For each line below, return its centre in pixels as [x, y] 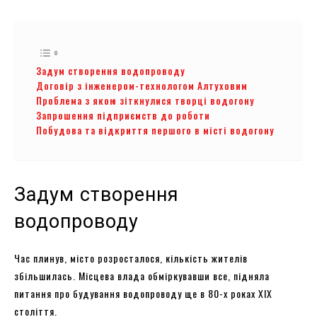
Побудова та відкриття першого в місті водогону [155, 130]
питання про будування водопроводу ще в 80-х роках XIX [143, 293]
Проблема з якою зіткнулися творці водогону [145, 100]
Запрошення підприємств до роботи [123, 115]
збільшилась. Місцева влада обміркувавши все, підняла [142, 275]
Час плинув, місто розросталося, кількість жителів [131, 258]
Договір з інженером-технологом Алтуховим [142, 85]
